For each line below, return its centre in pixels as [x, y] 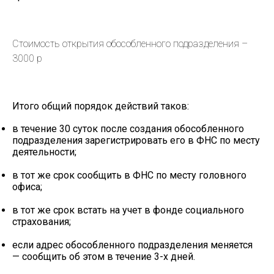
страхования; [42, 222]
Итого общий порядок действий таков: [101, 106]
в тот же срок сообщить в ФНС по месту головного [129, 175]
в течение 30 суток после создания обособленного [128, 129]
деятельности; [44, 152]
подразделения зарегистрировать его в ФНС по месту [136, 140]
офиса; [27, 187]
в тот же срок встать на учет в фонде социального [128, 210]
